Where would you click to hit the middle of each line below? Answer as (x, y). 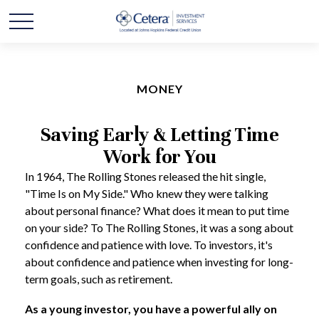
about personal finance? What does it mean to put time (157, 210)
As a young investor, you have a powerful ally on (151, 309)
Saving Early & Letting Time (159, 135)
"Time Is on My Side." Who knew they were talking (147, 193)
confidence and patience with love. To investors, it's (149, 245)
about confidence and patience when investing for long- (159, 262)
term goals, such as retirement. (99, 279)
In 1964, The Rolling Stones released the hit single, (145, 176)
